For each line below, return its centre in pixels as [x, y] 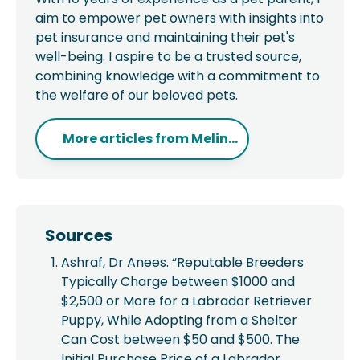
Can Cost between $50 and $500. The [180, 339]
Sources [79, 235]
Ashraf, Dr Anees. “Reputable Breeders [182, 262]
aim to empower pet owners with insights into [180, 18]
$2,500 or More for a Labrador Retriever [186, 301]
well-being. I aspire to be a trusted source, [168, 56]
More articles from [127, 138]
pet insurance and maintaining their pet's [165, 37]
